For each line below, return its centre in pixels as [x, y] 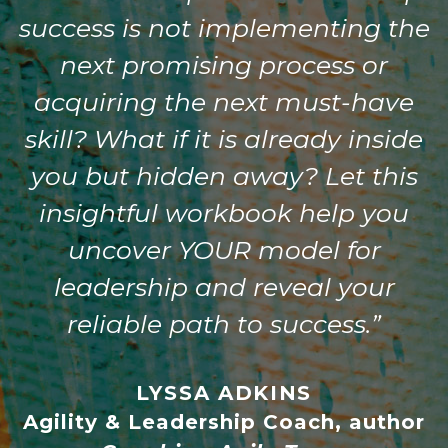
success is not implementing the [224, 28]
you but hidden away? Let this [224, 176]
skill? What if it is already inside [224, 139]
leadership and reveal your [224, 287]
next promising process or [224, 65]
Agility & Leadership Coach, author [224, 421]
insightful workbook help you [224, 213]
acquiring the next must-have [224, 102]
